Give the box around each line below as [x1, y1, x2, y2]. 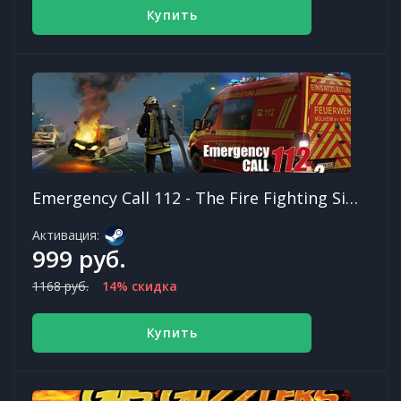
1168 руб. [32, 277, 89, 295]
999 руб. [32, 243, 126, 276]
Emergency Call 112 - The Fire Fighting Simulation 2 [346, 187, 358, 209]
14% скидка [102, 277, 177, 295]
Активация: [32, 226, 99, 244]
